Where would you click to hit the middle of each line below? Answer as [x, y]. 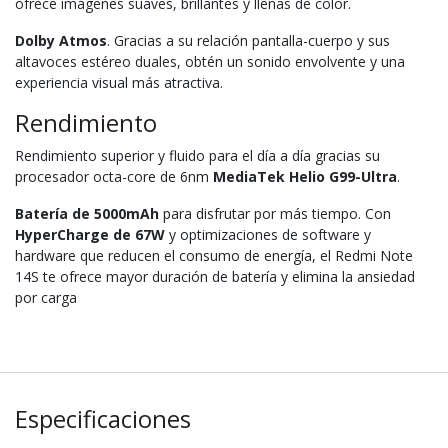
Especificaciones [103, 418]
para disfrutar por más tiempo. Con [275, 213]
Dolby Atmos [61, 40]
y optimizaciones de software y [268, 234]
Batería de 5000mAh [87, 213]
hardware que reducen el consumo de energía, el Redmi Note [214, 255]
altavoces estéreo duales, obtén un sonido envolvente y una [210, 61]
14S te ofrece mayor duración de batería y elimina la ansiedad [215, 276]
